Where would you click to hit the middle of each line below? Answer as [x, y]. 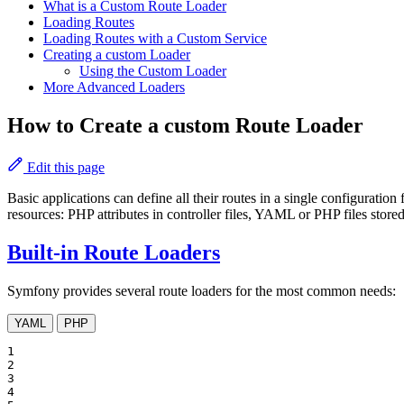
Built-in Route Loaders [114, 253]
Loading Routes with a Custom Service [155, 39]
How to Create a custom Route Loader [185, 126]
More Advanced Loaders [114, 87]
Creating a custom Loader [117, 55]
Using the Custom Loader [153, 71]
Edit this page [64, 168]
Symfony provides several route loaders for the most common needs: [202, 290]
